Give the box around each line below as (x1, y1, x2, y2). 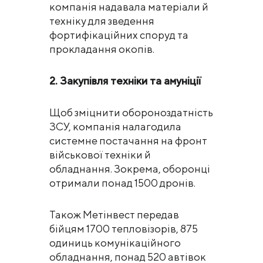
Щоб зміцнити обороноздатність (49, 106, 213, 119)
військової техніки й (49, 148, 151, 161)
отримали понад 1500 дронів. (49, 176, 195, 189)
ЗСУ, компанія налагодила (49, 120, 181, 133)
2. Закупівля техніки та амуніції (49, 74, 201, 87)
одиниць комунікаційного (49, 236, 181, 249)
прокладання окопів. (49, 42, 154, 55)
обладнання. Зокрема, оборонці (49, 162, 210, 175)
